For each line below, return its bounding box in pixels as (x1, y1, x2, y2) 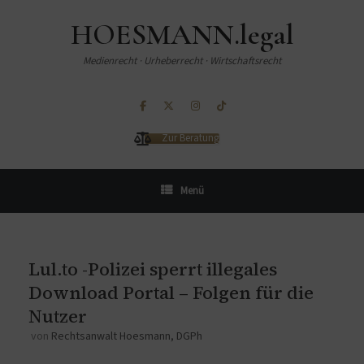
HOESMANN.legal (70, 17, 294, 52)
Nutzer (28, 304, 87, 329)
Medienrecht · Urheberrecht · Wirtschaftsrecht (83, 54, 281, 68)
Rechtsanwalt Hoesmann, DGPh (51, 328, 202, 345)
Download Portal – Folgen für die (28, 280, 314, 305)
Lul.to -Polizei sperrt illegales (28, 257, 277, 282)
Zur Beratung (162, 130, 219, 145)
